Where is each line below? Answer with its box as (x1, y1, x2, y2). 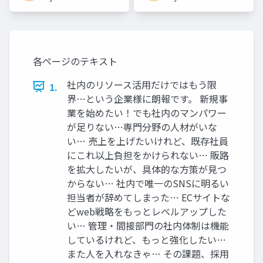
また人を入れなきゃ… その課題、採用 (67, 246, 229, 261)
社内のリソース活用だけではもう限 (67, 77, 217, 92)
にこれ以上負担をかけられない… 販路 (67, 147, 229, 162)
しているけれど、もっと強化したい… (67, 232, 226, 247)
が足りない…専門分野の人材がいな (67, 119, 217, 134)
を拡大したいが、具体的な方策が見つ (67, 161, 227, 176)
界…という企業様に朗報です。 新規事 (67, 91, 228, 106)
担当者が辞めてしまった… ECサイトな (67, 190, 230, 204)
